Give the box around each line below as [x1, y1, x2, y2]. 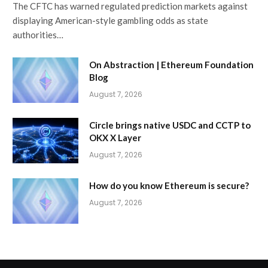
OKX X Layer [89, 132, 141, 143]
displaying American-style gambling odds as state [13, 14, 208, 26]
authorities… [13, 29, 63, 40]
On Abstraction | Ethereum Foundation [89, 59, 254, 70]
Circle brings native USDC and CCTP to [89, 119, 251, 130]
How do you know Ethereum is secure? [89, 179, 249, 191]
